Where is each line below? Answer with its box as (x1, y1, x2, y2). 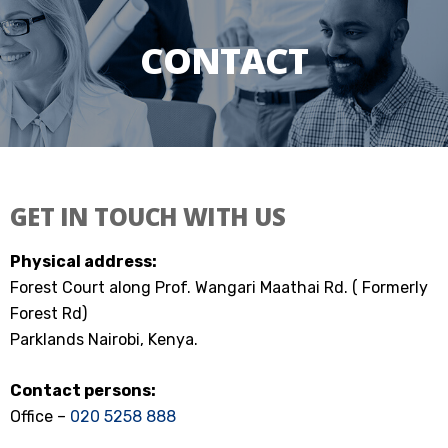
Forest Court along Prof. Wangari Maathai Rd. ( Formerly (10, 278, 428, 297)
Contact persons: (10, 381, 156, 400)
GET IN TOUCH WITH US (10, 200, 286, 233)
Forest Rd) (10, 304, 87, 323)
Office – (10, 407, 70, 426)
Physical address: (10, 252, 157, 271)
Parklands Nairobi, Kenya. (10, 330, 198, 349)
